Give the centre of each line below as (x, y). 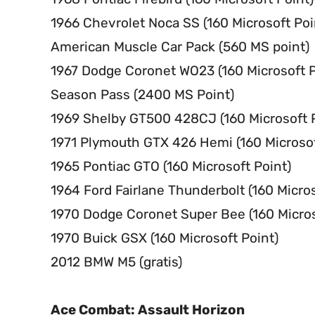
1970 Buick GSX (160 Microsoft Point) (165, 238)
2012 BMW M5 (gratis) (116, 262)
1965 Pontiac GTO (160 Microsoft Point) (171, 167)
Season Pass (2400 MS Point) (142, 95)
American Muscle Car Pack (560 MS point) (180, 47)
